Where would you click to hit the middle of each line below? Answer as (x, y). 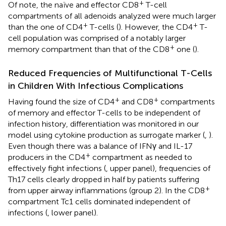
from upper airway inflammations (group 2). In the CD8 (106, 190)
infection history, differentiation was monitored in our (103, 124)
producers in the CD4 (47, 157)
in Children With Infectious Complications (96, 86)
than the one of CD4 (45, 27)
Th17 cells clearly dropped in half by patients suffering (104, 179)
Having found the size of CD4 (61, 101)
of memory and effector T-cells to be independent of (104, 112)
